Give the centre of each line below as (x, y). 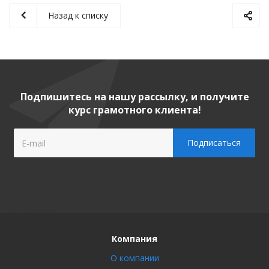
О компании (134, 258)
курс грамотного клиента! (134, 110)
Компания (134, 239)
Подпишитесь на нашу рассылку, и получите (134, 97)
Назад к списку (78, 15)
